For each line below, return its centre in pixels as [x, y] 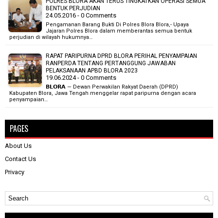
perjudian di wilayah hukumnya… [51, 37]
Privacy [15, 172]
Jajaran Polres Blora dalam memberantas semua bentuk [119, 31]
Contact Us [20, 159]
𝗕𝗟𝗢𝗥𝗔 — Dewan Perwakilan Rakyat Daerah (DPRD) [112, 87]
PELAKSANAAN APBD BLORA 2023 [92, 70]
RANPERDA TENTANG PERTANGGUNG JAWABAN [111, 63]
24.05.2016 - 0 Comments [81, 15]
